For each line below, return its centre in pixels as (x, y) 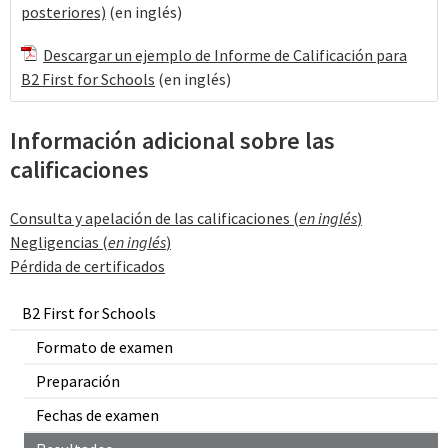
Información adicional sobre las (172, 141)
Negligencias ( (59, 241)
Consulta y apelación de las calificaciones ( (154, 217)
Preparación (78, 381)
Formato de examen (104, 347)
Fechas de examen (97, 415)
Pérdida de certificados (87, 265)
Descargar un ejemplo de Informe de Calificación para (225, 55)
